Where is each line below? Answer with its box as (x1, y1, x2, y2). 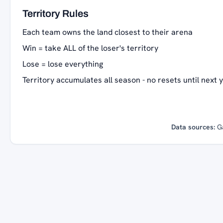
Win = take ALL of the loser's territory (22, 43, 158, 54)
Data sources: (171, 122, 215, 132)
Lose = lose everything (22, 59, 103, 70)
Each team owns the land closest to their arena (22, 27, 193, 38)
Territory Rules (22, 8, 89, 19)
